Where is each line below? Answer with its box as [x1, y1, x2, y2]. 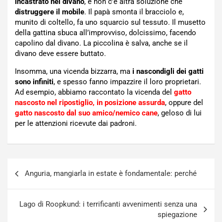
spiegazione [158, 210, 197, 220]
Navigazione [7, 159, 74, 173]
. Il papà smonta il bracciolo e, [84, 7, 184, 17]
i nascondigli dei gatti [130, 67, 204, 76]
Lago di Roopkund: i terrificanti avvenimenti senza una [19, 200, 197, 209]
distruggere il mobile [15, 7, 84, 17]
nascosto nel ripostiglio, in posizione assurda [15, 98, 165, 108]
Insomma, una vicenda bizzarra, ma [15, 67, 130, 76]
